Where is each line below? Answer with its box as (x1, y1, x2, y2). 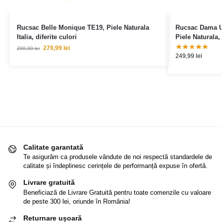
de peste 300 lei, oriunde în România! (23, 197, 130, 205)
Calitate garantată (23, 143, 83, 151)
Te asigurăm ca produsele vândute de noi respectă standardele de (23, 153, 212, 161)
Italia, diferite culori (16, 33, 77, 41)
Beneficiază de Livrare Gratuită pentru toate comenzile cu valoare (23, 188, 211, 196)
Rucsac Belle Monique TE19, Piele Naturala (16, 23, 149, 31)
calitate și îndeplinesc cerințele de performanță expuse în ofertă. (23, 162, 208, 170)
